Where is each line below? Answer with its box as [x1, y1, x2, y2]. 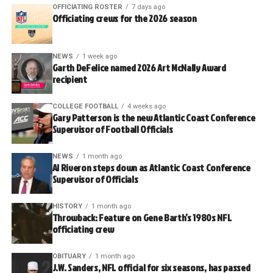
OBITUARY [52, 252, 86, 261]
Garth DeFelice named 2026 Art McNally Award [52, 61, 226, 75]
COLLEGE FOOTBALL [52, 102, 118, 111]
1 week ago [82, 52, 117, 61]
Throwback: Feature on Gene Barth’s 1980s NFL [52, 211, 232, 225]
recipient [52, 73, 87, 87]
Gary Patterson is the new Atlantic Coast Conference [52, 111, 255, 125]
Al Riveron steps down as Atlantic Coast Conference [52, 161, 250, 175]
